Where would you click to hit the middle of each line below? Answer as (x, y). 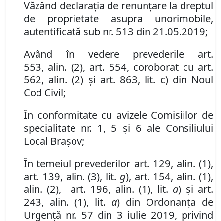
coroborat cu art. (173, 67)
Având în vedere (78, 54)
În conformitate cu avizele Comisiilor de (118, 115)
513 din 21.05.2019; (161, 31)
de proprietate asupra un (95, 18)
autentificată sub (63, 31)
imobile (194, 18)
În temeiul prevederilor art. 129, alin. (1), (118, 164)
